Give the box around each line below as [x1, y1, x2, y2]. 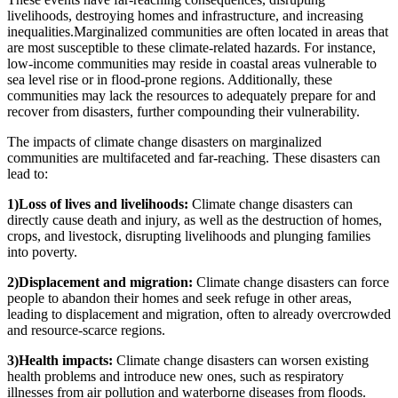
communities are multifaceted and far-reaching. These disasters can [7, 149, 380, 165]
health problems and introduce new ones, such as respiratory [7, 368, 344, 384]
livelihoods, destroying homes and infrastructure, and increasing [7, 7, 363, 23]
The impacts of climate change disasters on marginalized [7, 133, 322, 149]
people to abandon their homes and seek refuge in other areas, [7, 290, 352, 306]
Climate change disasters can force [193, 274, 389, 290]
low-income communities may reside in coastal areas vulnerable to [7, 55, 377, 71]
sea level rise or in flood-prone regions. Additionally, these [7, 71, 332, 87]
